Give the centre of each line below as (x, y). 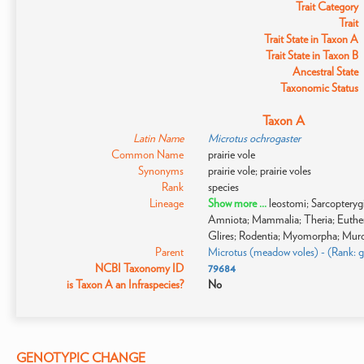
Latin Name (158, 138)
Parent (169, 252)
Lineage (166, 203)
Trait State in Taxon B (312, 55)
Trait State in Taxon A (312, 39)
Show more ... (238, 203)
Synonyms (160, 171)
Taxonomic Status (320, 88)
